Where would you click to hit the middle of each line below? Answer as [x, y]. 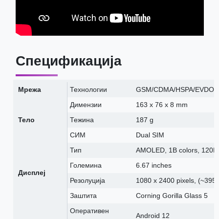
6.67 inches [153, 165]
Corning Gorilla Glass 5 [172, 196]
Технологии [88, 90]
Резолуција [87, 181]
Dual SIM [150, 135]
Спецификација [68, 61]
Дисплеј [32, 173]
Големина [86, 165]
